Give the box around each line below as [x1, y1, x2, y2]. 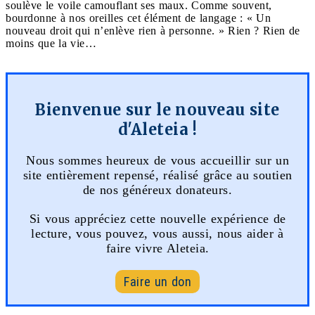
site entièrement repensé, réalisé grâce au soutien [22, 167, 292, 182]
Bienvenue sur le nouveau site [35, 99, 280, 120]
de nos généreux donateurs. [82, 182, 233, 197]
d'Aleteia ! [117, 119, 198, 139]
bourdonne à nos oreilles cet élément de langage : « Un [6, 11, 271, 24]
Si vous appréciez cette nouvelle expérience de [29, 211, 286, 226]
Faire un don [124, 274, 191, 289]
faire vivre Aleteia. [105, 240, 210, 255]
